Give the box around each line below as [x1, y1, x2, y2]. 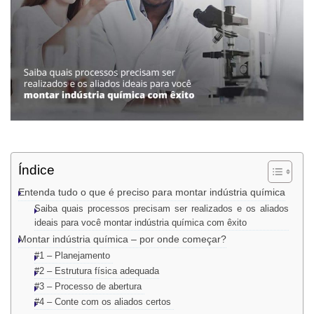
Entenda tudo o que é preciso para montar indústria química [18, 186, 285, 198]
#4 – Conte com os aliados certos [34, 296, 174, 308]
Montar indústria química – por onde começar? [18, 233, 226, 245]
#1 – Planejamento [34, 250, 113, 261]
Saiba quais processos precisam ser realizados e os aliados [34, 203, 289, 214]
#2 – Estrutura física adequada [34, 266, 159, 277]
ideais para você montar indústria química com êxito [34, 217, 247, 228]
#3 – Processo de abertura [34, 281, 144, 292]
